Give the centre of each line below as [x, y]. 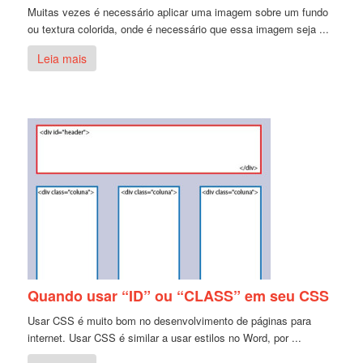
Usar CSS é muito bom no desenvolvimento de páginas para [170, 320]
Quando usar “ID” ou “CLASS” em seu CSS [179, 295]
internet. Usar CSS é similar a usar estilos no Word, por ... [165, 337]
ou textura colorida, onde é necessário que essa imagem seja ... [179, 28]
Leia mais [62, 58]
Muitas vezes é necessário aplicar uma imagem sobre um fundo [178, 11]
